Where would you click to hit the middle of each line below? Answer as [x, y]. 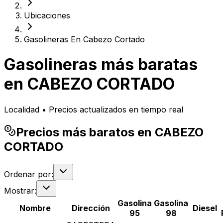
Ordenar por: [29, 174]
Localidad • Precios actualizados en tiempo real [94, 109]
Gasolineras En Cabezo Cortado [84, 39]
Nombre [35, 208]
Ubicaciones [47, 15]
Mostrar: [20, 190]
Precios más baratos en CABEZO [110, 132]
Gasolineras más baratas [101, 65]
